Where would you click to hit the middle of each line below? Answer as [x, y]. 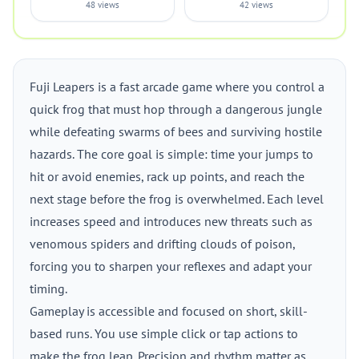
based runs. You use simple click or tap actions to [164, 333]
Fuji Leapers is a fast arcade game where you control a [177, 87]
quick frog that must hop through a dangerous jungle [176, 109]
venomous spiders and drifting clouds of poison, [162, 244]
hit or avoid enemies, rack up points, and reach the [167, 176]
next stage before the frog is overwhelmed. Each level [177, 199]
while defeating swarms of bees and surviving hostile [176, 131]
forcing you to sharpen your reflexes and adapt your [171, 266]
